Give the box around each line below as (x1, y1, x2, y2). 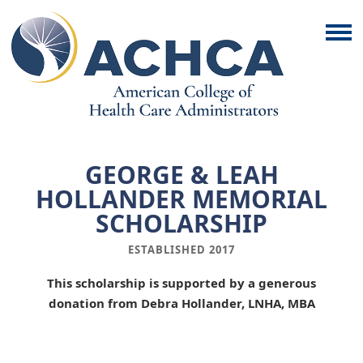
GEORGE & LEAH (84, 157, 279, 191)
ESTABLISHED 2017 (128, 241, 235, 257)
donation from (48, 294, 141, 311)
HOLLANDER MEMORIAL (36, 181, 327, 216)
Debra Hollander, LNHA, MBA (140, 294, 315, 311)
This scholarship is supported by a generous (47, 274, 316, 291)
